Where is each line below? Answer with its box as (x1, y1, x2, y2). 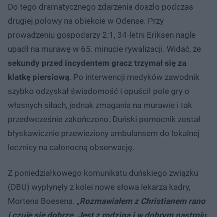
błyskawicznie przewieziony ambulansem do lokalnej (8, 128, 200, 138)
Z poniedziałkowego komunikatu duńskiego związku (8, 168, 198, 178)
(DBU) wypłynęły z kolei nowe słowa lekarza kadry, (8, 182, 190, 192)
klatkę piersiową (8, 72, 69, 82)
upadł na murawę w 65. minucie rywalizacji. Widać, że (8, 44, 201, 54)
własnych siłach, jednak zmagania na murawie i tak (8, 100, 192, 110)
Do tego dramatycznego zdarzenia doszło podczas (8, 1, 193, 12)
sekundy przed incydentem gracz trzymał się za (8, 58, 186, 68)
